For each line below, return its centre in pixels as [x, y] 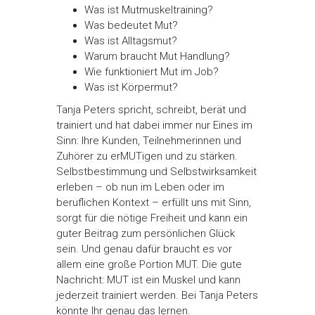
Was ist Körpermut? [131, 88]
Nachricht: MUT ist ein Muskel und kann [148, 280]
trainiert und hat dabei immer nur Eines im [154, 126]
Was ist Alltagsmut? [131, 41]
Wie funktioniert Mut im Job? [152, 72]
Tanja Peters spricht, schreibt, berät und [151, 110]
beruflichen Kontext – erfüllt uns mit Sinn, [154, 203]
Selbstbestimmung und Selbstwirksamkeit [156, 172]
